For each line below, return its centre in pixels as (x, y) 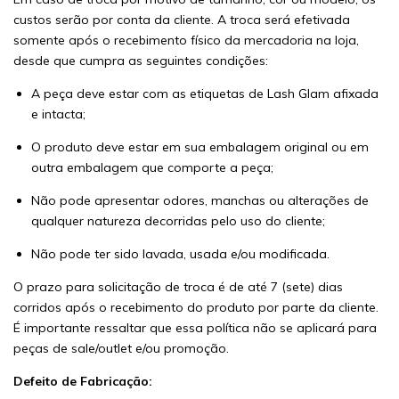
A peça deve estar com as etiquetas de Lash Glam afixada (205, 94)
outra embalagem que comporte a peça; (152, 167)
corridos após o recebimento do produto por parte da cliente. (196, 307)
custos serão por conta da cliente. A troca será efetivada (182, 20)
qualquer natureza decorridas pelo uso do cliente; (178, 221)
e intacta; (58, 114)
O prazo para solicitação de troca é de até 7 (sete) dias (178, 287)
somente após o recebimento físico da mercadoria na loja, (186, 40)
